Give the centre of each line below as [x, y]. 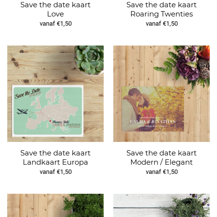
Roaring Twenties [162, 14]
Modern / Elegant [162, 162]
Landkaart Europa [55, 162]
